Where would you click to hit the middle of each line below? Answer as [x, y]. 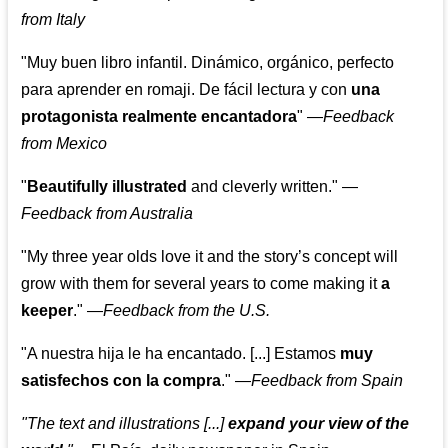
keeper [47, 311]
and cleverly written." [263, 187]
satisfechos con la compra [121, 381]
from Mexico [64, 144]
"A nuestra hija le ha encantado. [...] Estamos [181, 354]
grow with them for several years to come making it [201, 284]
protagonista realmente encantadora [159, 117]
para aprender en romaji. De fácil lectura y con [186, 90]
